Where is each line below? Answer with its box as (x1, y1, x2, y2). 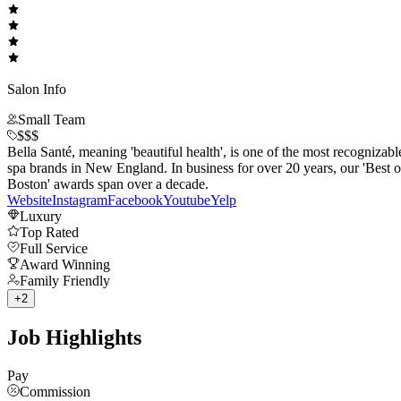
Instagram (52, 192, 107, 209)
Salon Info (7, 81, 66, 98)
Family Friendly (20, 273, 110, 289)
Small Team (18, 112, 85, 128)
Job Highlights (7, 326, 141, 350)
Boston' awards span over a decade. (7, 176, 209, 192)
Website (7, 192, 52, 209)
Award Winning (20, 257, 110, 273)
